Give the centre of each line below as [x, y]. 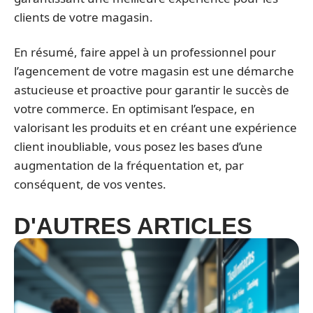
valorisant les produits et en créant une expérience [155, 127]
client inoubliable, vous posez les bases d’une [138, 146]
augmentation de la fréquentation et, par [129, 165]
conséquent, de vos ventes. [90, 184]
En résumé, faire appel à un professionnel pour [145, 52]
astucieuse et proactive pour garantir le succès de [152, 89]
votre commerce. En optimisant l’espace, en [134, 108]
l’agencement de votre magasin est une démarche [154, 71]
